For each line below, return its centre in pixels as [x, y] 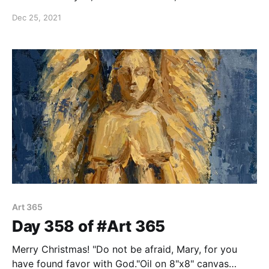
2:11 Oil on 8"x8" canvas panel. [81, 10]
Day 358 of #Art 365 [89, 226]
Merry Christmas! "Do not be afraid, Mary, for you [125, 249]
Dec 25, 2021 [37, 17]
